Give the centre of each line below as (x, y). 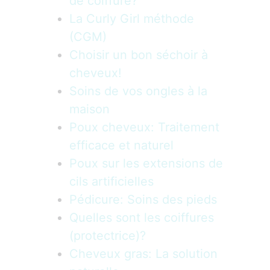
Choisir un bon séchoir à (139, 55)
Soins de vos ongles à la (138, 91)
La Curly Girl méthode (132, 19)
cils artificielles (111, 181)
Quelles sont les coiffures (142, 218)
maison (89, 109)
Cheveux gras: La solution (143, 254)
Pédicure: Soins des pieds (143, 199)
